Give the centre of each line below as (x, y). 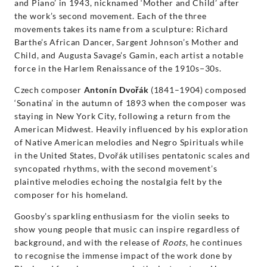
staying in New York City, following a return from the (123, 116)
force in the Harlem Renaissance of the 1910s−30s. (118, 68)
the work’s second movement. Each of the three (111, 15)
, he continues (214, 242)
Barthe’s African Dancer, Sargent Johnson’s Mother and (127, 42)
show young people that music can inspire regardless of (127, 229)
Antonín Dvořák (115, 89)
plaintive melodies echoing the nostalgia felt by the (118, 181)
